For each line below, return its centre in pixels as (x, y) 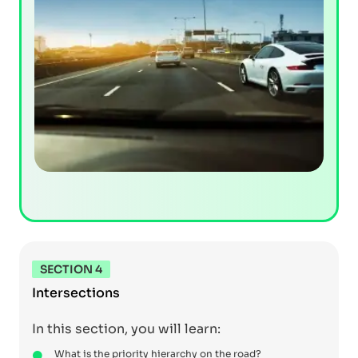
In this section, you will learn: (126, 329)
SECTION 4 (71, 270)
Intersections (76, 293)
